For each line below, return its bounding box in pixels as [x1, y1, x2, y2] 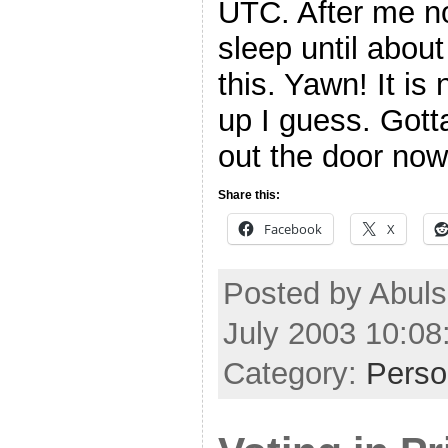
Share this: [218, 188, 280, 203]
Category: [223, 355, 366, 391]
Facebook [264, 220, 322, 239]
